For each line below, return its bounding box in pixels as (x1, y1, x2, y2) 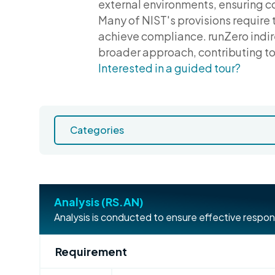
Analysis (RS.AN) (54, 195, 144, 209)
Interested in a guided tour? (98, 61, 241, 75)
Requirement (55, 244, 127, 258)
